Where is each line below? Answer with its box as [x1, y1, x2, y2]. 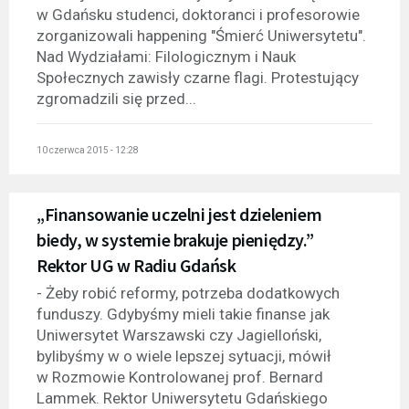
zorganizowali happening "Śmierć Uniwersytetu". [37, 26, 366, 45]
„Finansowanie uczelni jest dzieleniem [37, 203, 322, 226]
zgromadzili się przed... [37, 89, 196, 108]
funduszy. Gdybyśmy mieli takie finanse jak [37, 305, 330, 324]
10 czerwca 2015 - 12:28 [37, 145, 139, 156]
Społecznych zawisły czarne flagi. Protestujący [37, 68, 359, 87]
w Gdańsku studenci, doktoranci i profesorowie [37, 5, 360, 24]
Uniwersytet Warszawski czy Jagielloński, [37, 326, 321, 345]
